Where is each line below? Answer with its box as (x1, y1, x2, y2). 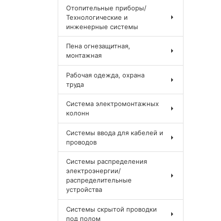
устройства (66, 185, 103, 194)
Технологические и (66, 13, 128, 21)
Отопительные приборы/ (66, 3, 147, 12)
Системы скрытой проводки (66, 205, 157, 213)
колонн (66, 109, 90, 117)
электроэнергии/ (66, 167, 121, 175)
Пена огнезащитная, (66, 42, 131, 50)
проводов (66, 138, 97, 146)
